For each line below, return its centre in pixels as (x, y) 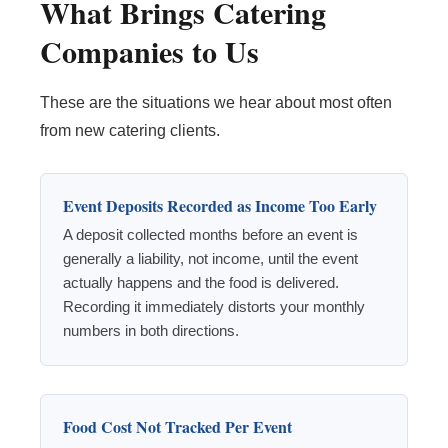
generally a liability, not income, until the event (210, 259)
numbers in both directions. (151, 331)
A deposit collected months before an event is (210, 235)
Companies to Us (149, 51)
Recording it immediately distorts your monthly (214, 307)
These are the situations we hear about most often (216, 103)
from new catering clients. (130, 131)
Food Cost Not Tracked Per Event (177, 427)
